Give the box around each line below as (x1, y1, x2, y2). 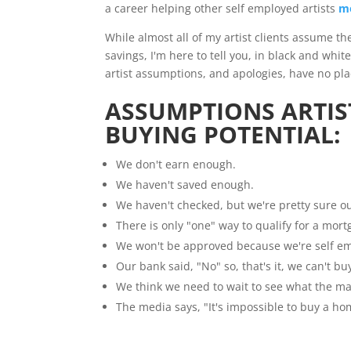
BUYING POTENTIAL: (105, 118, 342, 150)
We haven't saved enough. (116, 176, 255, 192)
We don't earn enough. (116, 156, 237, 172)
